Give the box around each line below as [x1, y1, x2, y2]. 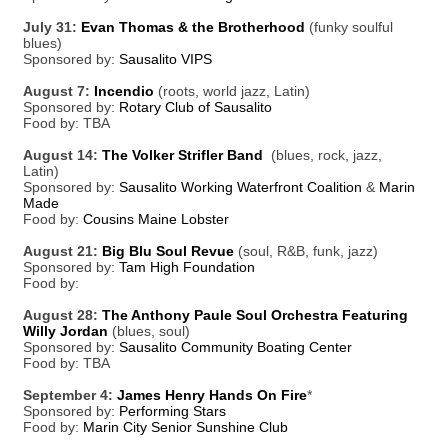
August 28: [23, 307, 102, 323]
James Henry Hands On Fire [117, 387, 307, 403]
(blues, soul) [108, 323, 194, 339]
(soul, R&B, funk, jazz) [234, 243, 382, 259]
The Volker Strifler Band [102, 147, 263, 163]
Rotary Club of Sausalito [119, 99, 272, 115]
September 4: [23, 387, 117, 403]
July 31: [23, 19, 81, 35]
